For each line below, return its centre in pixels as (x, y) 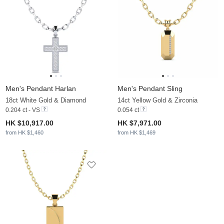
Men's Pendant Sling (150, 88)
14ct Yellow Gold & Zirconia (157, 100)
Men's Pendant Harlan (41, 88)
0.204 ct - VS (23, 110)
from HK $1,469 (136, 132)
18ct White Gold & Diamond (46, 100)
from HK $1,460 (24, 132)
